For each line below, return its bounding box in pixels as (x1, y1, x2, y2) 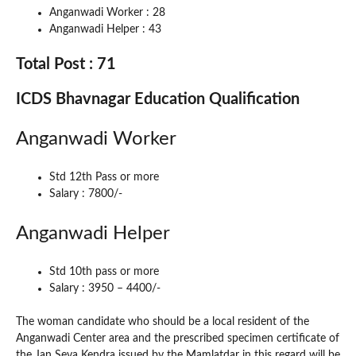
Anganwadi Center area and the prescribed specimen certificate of (16, 332, 339, 344)
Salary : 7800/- (49, 188, 122, 199)
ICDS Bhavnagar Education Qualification (16, 91, 300, 107)
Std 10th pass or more (49, 265, 159, 277)
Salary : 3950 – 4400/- (49, 282, 161, 294)
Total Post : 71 (16, 56, 116, 72)
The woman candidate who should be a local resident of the (16, 315, 309, 327)
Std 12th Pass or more (49, 171, 159, 183)
